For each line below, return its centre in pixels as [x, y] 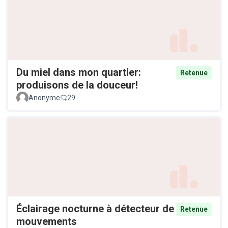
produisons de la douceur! [77, 85]
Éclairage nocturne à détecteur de [95, 208]
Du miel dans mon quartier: [79, 73]
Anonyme [44, 98]
